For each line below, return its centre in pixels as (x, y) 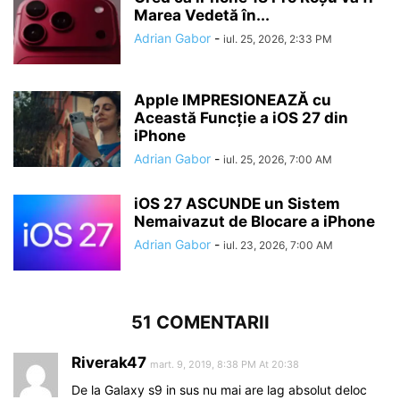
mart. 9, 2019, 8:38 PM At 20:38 (225, 364)
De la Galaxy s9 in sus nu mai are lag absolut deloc (219, 389)
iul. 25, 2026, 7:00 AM (278, 159)
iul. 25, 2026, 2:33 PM (278, 38)
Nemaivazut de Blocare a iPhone (254, 221)
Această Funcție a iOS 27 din (241, 117)
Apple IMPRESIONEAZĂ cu (233, 100)
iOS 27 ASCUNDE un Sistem (237, 203)
